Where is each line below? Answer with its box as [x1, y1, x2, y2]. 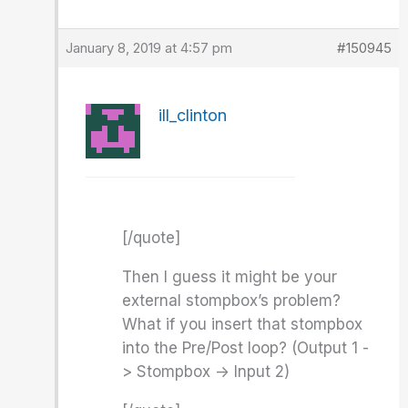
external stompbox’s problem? [122, 291, 342, 310]
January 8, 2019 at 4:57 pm [66, 39, 233, 56]
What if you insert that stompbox [122, 315, 363, 333]
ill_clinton [158, 106, 228, 125]
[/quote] [122, 229, 181, 247]
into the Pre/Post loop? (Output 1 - [122, 339, 370, 357]
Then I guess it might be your [122, 268, 338, 286]
